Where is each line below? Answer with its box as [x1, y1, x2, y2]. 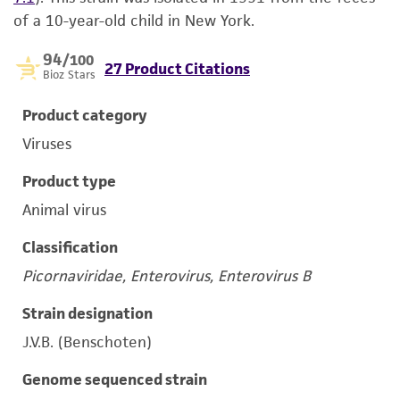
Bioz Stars [43, 67, 96, 82]
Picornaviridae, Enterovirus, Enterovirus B [22, 266, 311, 286]
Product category [22, 105, 147, 125]
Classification [22, 237, 118, 257]
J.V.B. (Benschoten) [22, 332, 152, 352]
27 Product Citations [104, 59, 250, 79]
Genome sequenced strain [22, 370, 207, 389]
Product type [22, 171, 116, 191]
